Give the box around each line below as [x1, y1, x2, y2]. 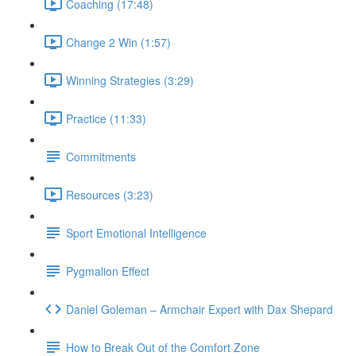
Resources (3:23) [66, 186, 153, 203]
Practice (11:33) [66, 110, 146, 126]
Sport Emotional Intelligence [66, 224, 207, 241]
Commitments [66, 148, 136, 164]
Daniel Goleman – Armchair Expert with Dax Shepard [66, 300, 333, 317]
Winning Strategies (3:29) [66, 72, 194, 88]
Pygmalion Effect [66, 262, 149, 279]
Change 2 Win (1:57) [66, 33, 171, 50]
